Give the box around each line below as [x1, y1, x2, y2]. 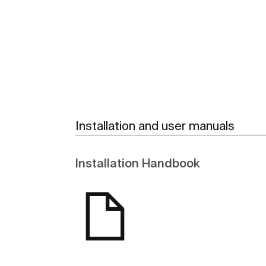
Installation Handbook [75, 156, 199, 170]
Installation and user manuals [75, 119, 235, 133]
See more [154, 7, 194, 17]
